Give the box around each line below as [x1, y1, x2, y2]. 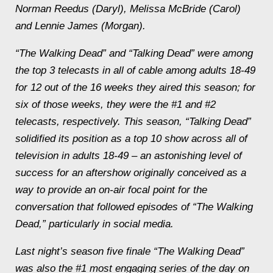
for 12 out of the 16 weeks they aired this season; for [15, 82, 255, 93]
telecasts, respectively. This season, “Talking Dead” [15, 116, 251, 127]
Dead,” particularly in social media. [15, 218, 174, 230]
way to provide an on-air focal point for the [15, 184, 207, 196]
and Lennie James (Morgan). [15, 20, 146, 32]
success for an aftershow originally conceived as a [15, 167, 246, 179]
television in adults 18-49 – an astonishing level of [15, 150, 242, 161]
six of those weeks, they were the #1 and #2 [15, 99, 216, 110]
